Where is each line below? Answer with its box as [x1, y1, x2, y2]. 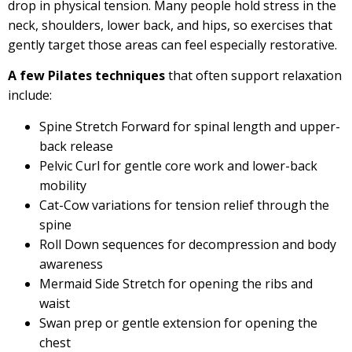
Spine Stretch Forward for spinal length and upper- [39, 117, 340, 135]
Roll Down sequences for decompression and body [39, 235, 336, 253]
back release [39, 137, 113, 155]
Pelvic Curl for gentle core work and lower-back [39, 156, 317, 174]
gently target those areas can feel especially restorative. [8, 35, 337, 53]
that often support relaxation [165, 67, 342, 85]
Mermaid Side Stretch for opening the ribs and [39, 274, 313, 292]
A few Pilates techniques [8, 67, 165, 85]
